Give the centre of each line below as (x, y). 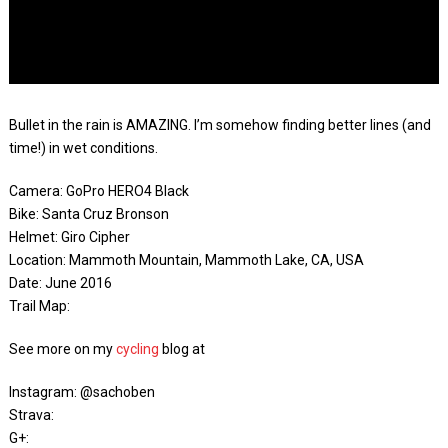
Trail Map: (39, 306)
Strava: (31, 415)
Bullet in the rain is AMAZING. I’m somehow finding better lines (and (219, 125)
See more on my (62, 349)
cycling (137, 349)
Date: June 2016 (60, 283)
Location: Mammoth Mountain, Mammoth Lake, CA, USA (186, 260)
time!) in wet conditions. (83, 148)
